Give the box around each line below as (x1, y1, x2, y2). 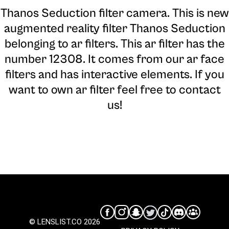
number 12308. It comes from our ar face (5, 52, 224, 66)
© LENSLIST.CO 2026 (29, 217, 100, 226)
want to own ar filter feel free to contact (8, 82, 221, 97)
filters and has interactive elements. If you (5, 67, 224, 82)
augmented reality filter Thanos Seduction (4, 21, 225, 36)
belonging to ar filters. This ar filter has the (4, 36, 225, 51)
